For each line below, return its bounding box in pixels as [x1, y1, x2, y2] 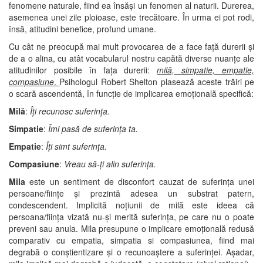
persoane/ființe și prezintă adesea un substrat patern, [9, 187, 254, 199]
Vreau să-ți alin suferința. [64, 157, 156, 170]
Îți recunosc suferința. [30, 104, 110, 117]
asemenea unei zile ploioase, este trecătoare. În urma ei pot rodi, [9, 11, 254, 23]
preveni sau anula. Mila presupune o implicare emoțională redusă [9, 222, 254, 234]
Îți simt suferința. [46, 140, 107, 152]
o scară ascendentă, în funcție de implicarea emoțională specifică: [9, 87, 254, 99]
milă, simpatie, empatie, [157, 63, 255, 76]
